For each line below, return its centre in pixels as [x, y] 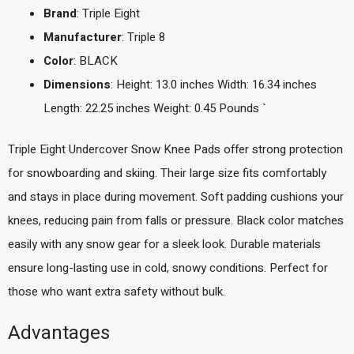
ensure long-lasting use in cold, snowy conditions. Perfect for [168, 268]
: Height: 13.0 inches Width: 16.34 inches [214, 84]
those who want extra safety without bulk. [117, 292]
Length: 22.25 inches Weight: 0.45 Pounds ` [155, 108]
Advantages [59, 333]
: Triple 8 [143, 37]
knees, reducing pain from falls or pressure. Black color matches [176, 221]
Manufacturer [83, 37]
